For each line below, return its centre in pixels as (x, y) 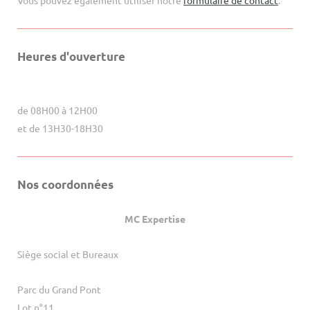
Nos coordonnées (65, 184)
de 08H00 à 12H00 (57, 110)
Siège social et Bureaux (69, 254)
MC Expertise (155, 219)
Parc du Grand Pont (59, 290)
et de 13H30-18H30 (60, 128)
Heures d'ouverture (71, 57)
